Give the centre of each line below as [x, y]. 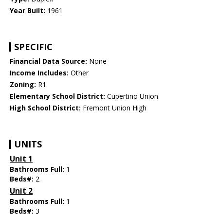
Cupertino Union [132, 96]
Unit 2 [21, 191]
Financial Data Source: [48, 61]
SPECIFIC [33, 47]
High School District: [45, 108]
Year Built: [27, 11]
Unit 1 [21, 159]
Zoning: [23, 85]
